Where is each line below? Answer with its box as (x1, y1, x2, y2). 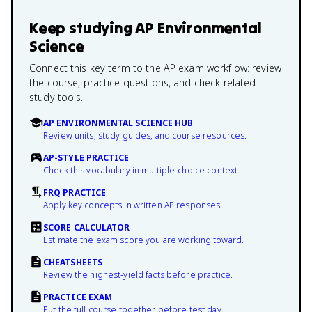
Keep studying (29, 18, 136, 38)
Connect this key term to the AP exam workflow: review (29, 61, 281, 75)
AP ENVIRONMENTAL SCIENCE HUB (43, 117, 194, 129)
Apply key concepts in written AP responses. (43, 199, 223, 211)
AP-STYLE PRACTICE (43, 152, 130, 164)
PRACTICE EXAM (43, 291, 113, 303)
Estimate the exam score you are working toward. (43, 234, 244, 246)
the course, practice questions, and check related (29, 76, 256, 89)
